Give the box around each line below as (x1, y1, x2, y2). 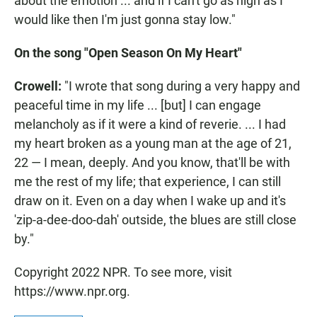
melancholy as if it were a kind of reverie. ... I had (14, 117, 286, 132)
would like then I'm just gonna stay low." (14, 12, 236, 28)
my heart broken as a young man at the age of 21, (14, 136, 292, 151)
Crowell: (14, 79, 62, 94)
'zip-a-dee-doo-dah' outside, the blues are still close (14, 212, 296, 228)
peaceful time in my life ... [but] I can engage (14, 98, 261, 113)
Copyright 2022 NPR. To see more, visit (14, 265, 232, 280)
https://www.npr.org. (14, 284, 130, 299)
